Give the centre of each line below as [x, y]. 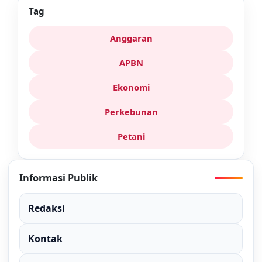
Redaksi [46, 208]
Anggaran [131, 38]
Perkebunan [131, 112]
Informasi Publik [58, 178]
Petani [131, 137]
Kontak [45, 239]
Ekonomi [131, 87]
